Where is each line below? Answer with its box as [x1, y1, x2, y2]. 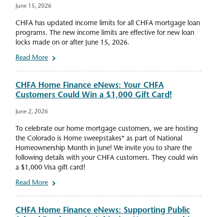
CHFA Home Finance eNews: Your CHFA [15, 82, 164, 90]
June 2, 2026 [15, 109, 48, 115]
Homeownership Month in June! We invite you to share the [15, 145, 192, 153]
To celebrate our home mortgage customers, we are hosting [15, 125, 198, 133]
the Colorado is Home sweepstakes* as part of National [15, 135, 182, 143]
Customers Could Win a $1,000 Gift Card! [15, 92, 172, 100]
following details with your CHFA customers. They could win [15, 155, 198, 162]
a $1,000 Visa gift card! [15, 164, 85, 172]
